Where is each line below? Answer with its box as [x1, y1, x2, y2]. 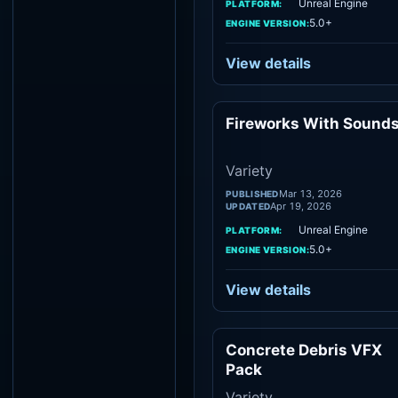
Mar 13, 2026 [278, 187, 342, 200]
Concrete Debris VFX [226, 341, 382, 359]
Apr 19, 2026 [270, 200, 332, 212]
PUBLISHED [226, 188, 279, 199]
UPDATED [226, 201, 271, 211]
